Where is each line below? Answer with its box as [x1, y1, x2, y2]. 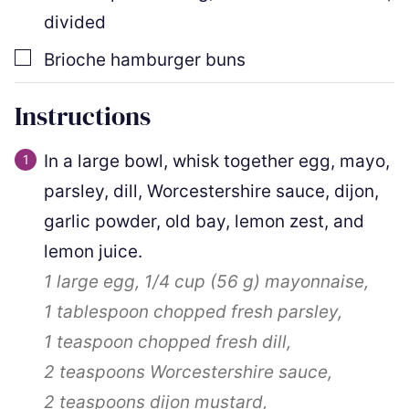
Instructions [15, 98, 156, 133]
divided [44, 11, 106, 33]
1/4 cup [144, 270, 205, 292]
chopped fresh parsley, [153, 300, 342, 322]
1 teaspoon [44, 330, 133, 352]
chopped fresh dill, [138, 330, 291, 352]
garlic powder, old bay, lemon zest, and [44, 210, 364, 232]
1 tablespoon [44, 300, 149, 322]
